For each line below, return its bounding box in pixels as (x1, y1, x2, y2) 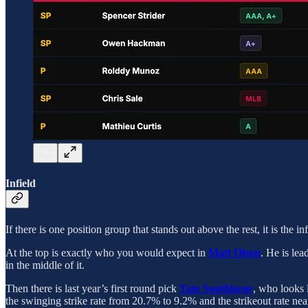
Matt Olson (208, 246, 261, 258)
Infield (5, 177, 36, 190)
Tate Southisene (179, 282, 253, 294)
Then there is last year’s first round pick (5, 282, 179, 294)
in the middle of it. (5, 258, 85, 271)
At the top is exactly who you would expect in (5, 246, 208, 258)
